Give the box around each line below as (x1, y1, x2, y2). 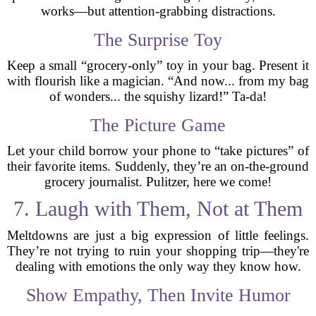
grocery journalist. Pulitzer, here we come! (44, 174, 272, 189)
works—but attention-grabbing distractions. (40, 4, 276, 18)
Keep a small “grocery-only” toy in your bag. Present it (7, 58, 309, 73)
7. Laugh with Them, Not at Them (13, 197, 303, 220)
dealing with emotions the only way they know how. (15, 259, 301, 274)
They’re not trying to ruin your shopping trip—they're (7, 243, 309, 258)
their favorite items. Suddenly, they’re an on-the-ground (7, 159, 309, 174)
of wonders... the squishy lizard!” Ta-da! (49, 89, 267, 104)
